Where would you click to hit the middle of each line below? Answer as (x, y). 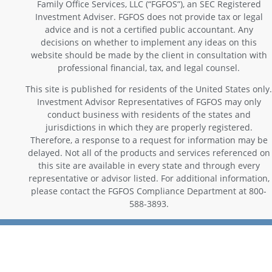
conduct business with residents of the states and (149, 115)
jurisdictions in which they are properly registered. (149, 127)
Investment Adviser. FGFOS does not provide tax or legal (149, 16)
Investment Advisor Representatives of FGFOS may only (149, 102)
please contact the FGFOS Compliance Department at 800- (149, 191)
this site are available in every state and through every (149, 166)
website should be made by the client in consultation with (149, 55)
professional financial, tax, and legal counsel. (149, 67)
